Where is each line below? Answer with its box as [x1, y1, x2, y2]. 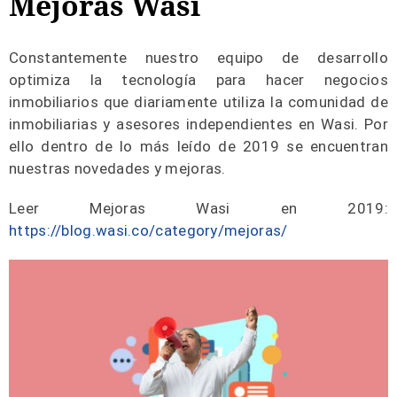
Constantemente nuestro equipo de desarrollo [9, 49, 388, 66]
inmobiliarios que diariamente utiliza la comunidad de [9, 93, 388, 111]
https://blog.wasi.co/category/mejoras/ [9, 222, 288, 239]
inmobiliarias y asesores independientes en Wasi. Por [9, 115, 388, 133]
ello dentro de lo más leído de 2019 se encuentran [9, 137, 388, 155]
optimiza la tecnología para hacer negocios [9, 71, 388, 89]
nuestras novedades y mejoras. [9, 160, 226, 177]
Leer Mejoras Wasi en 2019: [9, 199, 388, 217]
